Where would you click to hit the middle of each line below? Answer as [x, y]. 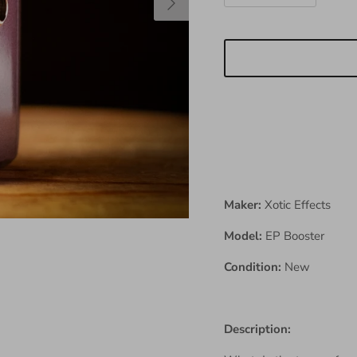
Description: [257, 329]
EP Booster [294, 235]
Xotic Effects [297, 204]
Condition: [254, 267]
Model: [244, 235]
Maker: [244, 204]
